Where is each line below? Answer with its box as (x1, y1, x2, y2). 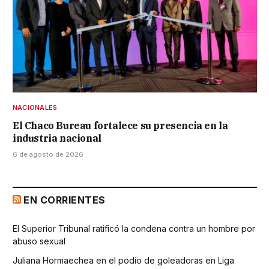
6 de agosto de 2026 (13, 150, 83, 159)
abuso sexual (13, 235, 65, 246)
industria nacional (13, 131, 101, 144)
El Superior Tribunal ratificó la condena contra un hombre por (13, 223, 255, 234)
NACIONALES (13, 103, 58, 112)
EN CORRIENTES (23, 193, 106, 206)
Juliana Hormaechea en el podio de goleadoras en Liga (13, 255, 234, 265)
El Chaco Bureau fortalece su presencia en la (13, 119, 228, 131)
